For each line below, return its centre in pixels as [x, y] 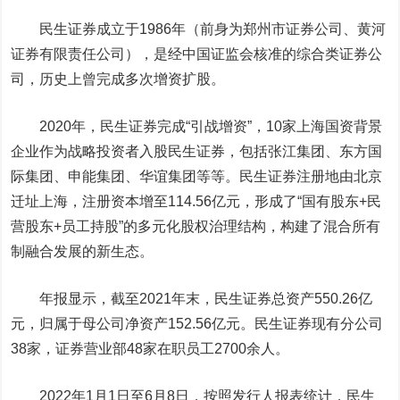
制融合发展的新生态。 [83, 251]
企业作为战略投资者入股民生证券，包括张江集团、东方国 [197, 151]
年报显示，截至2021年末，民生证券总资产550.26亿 [192, 299]
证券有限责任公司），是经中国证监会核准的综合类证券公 [197, 54]
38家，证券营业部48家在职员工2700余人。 [150, 349]
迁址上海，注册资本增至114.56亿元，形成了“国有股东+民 [196, 201]
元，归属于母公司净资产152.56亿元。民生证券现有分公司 [197, 324]
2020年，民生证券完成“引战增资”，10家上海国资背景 [197, 126]
